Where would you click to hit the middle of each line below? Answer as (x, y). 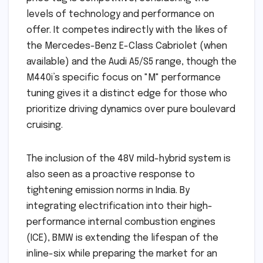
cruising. (45, 125)
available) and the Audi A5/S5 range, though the (131, 62)
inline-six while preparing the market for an (122, 254)
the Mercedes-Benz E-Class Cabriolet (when (127, 46)
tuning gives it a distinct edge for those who (127, 93)
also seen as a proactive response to (111, 174)
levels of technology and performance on (120, 14)
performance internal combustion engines (121, 222)
